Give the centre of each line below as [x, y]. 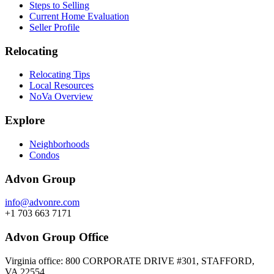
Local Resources [61, 86]
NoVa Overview [61, 97]
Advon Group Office [57, 237]
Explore [25, 120]
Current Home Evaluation [79, 16]
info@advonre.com [42, 202]
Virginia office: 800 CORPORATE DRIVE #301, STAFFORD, [130, 261]
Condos [44, 155]
